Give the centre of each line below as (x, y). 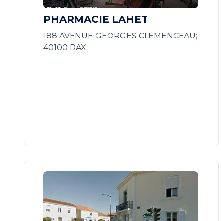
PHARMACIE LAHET (96, 19)
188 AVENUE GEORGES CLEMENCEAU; (121, 36)
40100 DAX (65, 48)
